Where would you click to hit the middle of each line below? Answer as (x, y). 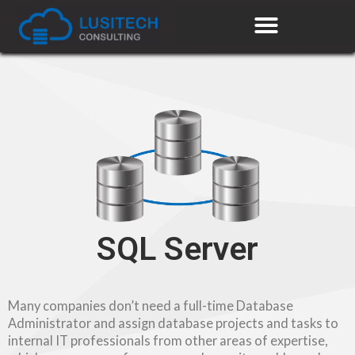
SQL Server (177, 248)
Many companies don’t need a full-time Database (151, 305)
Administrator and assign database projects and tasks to (173, 323)
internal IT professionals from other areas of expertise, (168, 340)
